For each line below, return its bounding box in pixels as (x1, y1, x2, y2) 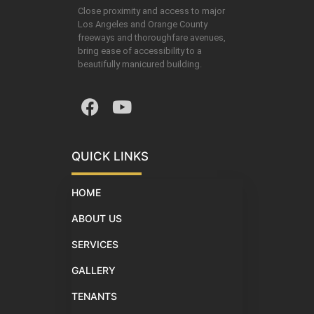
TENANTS (71, 290, 117, 303)
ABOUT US (71, 212, 122, 225)
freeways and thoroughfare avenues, (78, 32, 226, 43)
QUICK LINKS (71, 149, 149, 164)
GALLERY (71, 264, 116, 277)
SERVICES (71, 238, 118, 251)
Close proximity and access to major (78, 5, 225, 16)
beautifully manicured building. (78, 58, 202, 69)
